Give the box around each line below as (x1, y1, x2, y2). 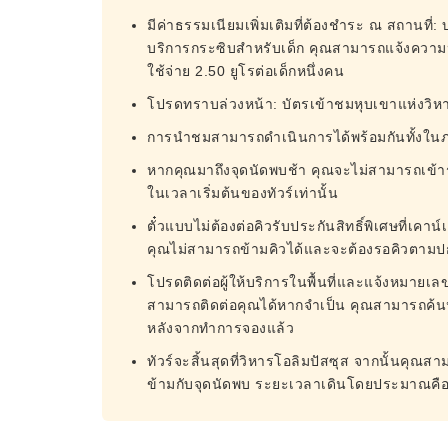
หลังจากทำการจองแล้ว (147, 320, 294, 336)
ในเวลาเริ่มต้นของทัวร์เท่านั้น (147, 185, 338, 201)
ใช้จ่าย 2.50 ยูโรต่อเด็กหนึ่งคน (147, 63, 344, 79)
